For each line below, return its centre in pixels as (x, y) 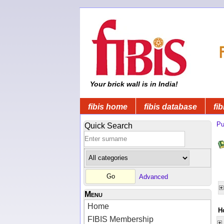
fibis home (108, 106)
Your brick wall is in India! (133, 84)
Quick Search (108, 125)
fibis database (170, 106)
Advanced (153, 176)
